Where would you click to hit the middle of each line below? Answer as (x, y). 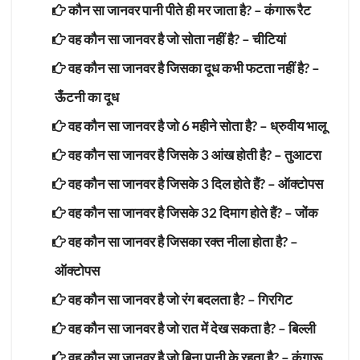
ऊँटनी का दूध (87, 96)
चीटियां (269, 39)
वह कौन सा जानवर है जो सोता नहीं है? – (159, 39)
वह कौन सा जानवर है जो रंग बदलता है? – (162, 299)
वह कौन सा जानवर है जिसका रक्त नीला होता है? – (182, 241)
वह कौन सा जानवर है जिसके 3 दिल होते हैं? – (172, 183)
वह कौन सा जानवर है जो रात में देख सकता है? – (177, 328)
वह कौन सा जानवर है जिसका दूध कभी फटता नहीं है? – (193, 67)
